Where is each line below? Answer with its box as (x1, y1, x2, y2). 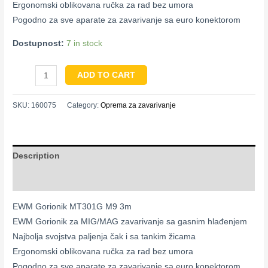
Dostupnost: (13, 39, 65, 48)
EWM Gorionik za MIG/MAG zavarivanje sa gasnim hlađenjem (13, 217, 248, 226)
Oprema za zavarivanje (100, 100, 176, 109)
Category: (67, 100, 101, 109)
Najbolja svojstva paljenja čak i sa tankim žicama (13, 232, 196, 241)
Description (13, 151, 60, 161)
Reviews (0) (13, 175, 60, 184)
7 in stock (66, 39, 103, 48)
